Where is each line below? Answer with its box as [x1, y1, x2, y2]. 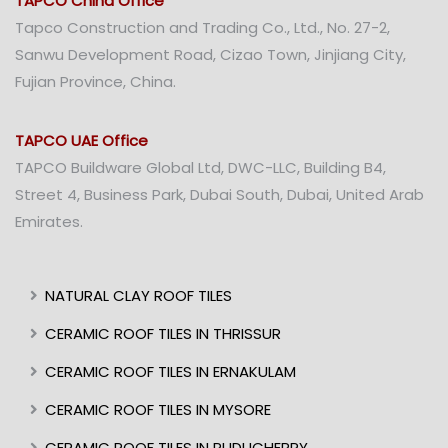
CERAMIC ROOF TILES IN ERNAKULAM [45, 361, 296, 383]
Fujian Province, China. [15, 71, 176, 93]
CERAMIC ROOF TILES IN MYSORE [45, 399, 271, 421]
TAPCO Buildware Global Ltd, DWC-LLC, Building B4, [15, 157, 386, 179]
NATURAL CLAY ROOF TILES [45, 285, 232, 307]
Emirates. [15, 211, 83, 233]
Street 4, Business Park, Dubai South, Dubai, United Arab [15, 184, 424, 206]
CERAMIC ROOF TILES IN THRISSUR [45, 323, 281, 345]
